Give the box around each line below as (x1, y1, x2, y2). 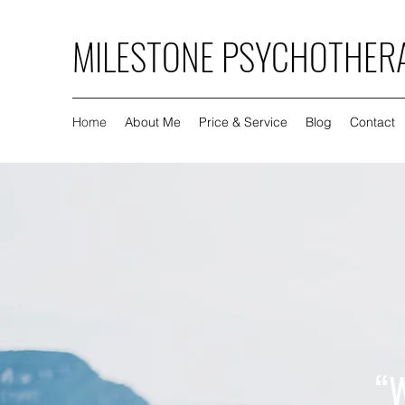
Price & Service (199, 114, 287, 130)
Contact (350, 114, 395, 130)
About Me (125, 114, 181, 130)
